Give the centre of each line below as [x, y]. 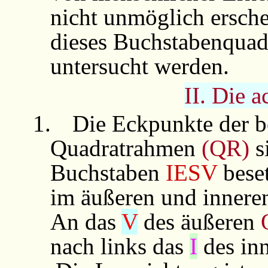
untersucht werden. [139, 66]
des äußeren [199, 222]
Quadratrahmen [126, 148]
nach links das [120, 246]
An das [86, 222]
